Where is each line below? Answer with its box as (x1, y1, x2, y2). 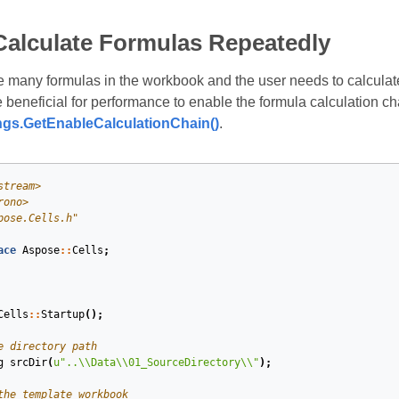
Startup (40, 308, 85, 322)
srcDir (9, 356, 47, 370)
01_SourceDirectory (127, 356, 240, 370)
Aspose (21, 244, 60, 257)
